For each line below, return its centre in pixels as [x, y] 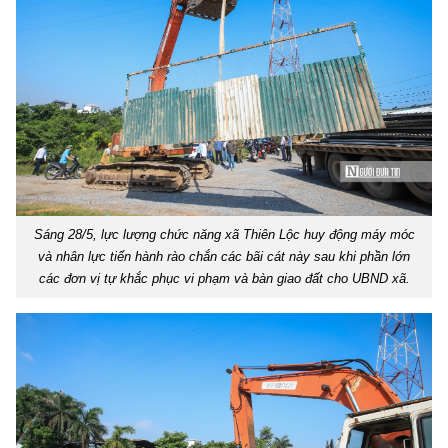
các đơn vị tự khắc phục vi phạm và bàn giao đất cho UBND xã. [224, 279]
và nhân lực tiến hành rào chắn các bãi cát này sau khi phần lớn [224, 257]
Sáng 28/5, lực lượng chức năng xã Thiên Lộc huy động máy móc [224, 235]
